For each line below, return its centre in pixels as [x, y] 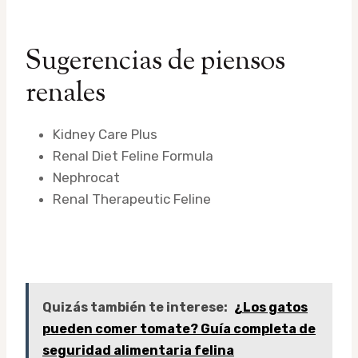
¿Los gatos [271, 307]
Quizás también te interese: [135, 307]
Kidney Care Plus [105, 134]
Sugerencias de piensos [155, 62]
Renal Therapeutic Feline [132, 199]
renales [66, 93]
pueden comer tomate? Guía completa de [179, 328]
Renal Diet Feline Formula [133, 155]
